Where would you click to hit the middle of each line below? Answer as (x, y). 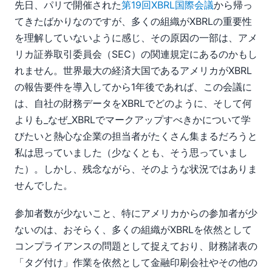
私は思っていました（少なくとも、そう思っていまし (131, 153)
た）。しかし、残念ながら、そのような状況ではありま (136, 169)
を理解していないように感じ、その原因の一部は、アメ (136, 38)
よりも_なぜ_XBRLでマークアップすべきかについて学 (133, 120)
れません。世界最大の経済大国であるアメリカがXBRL (133, 71)
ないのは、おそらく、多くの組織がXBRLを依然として (133, 230)
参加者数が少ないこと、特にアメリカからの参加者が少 (136, 213)
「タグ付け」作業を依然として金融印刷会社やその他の (136, 263)
